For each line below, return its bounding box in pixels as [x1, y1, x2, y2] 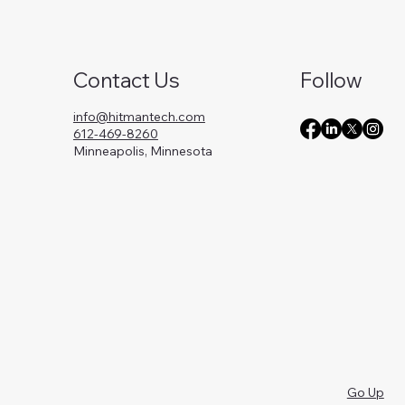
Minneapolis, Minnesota [72, 143, 212, 160]
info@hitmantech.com [72, 108, 205, 126]
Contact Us [72, 67, 180, 94]
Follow [299, 67, 362, 94]
